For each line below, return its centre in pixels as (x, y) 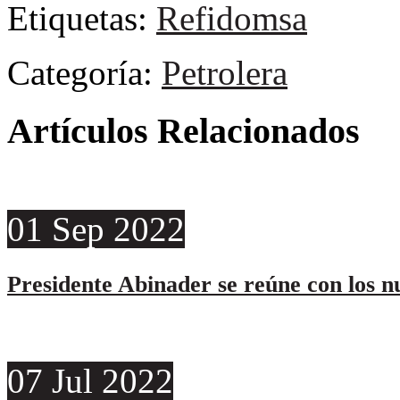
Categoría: (84, 73)
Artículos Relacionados (183, 131)
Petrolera (225, 73)
